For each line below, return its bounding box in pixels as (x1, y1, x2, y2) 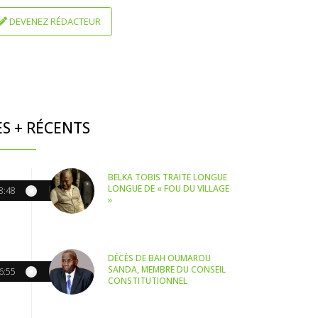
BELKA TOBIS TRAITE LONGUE (108, 171, 228, 184)
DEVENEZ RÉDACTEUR (7, 15, 101, 28)
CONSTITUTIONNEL (108, 275, 188, 287)
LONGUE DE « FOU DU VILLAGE (108, 182, 230, 195)
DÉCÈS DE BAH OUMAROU (108, 252, 212, 265)
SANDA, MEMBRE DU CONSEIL (108, 263, 226, 276)
